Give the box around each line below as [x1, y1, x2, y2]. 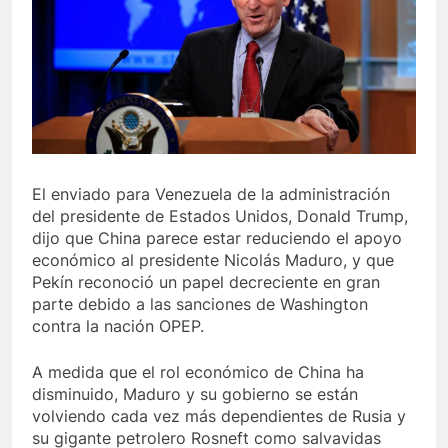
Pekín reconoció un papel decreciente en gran [32, 272, 380, 293]
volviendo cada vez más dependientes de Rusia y [32, 406, 406, 427]
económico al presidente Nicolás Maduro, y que [32, 250, 394, 271]
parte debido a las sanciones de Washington [32, 294, 368, 315]
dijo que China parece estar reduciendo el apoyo [32, 228, 402, 249]
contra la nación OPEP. [32, 316, 204, 337]
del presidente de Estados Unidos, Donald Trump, [32, 206, 408, 227]
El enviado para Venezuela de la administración [32, 184, 390, 205]
